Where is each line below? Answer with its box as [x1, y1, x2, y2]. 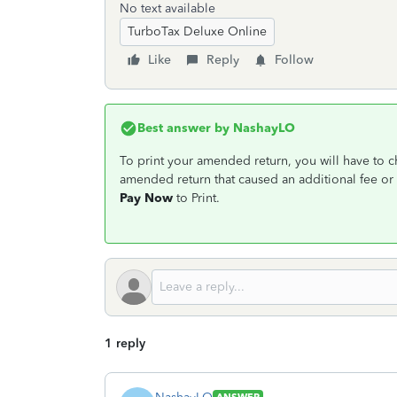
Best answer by [137, 121, 230, 136]
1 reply [105, 336, 145, 351]
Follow [275, 52, 314, 67]
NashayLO [230, 121, 295, 136]
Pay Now [120, 191, 173, 206]
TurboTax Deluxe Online [128, 24, 267, 39]
